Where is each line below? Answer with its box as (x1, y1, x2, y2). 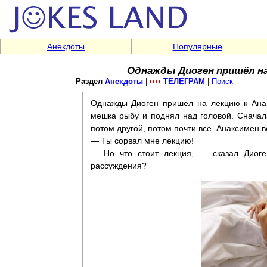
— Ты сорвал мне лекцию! (90, 136, 194, 146)
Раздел (76, 77, 105, 86)
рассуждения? (90, 161, 147, 171)
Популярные (172, 42, 222, 51)
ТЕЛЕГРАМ (163, 77, 205, 86)
